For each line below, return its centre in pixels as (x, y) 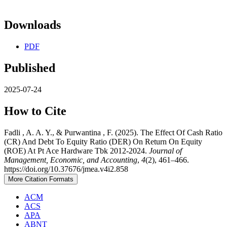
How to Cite (35, 111)
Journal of (165, 150)
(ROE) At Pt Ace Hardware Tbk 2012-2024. (77, 150)
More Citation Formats (41, 179)
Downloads (32, 25)
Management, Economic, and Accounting (71, 160)
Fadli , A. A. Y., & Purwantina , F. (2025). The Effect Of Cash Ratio (113, 132)
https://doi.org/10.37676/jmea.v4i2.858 (66, 169)
